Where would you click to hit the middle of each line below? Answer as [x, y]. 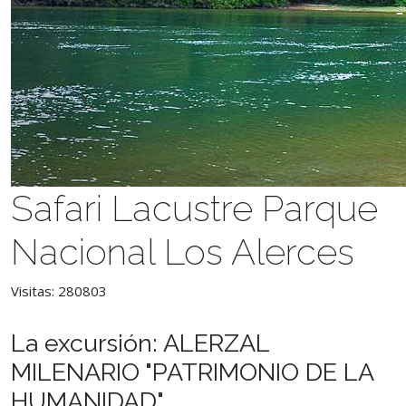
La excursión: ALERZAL [140, 343]
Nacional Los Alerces [183, 251]
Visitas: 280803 [59, 291]
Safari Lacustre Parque [194, 208]
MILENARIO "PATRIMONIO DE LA [192, 372]
